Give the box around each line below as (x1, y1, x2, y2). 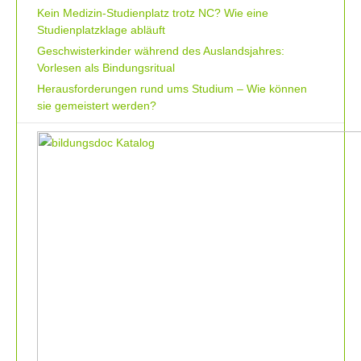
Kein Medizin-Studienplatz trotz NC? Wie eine (37, 6, 268, 20)
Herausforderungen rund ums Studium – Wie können (37, 82, 307, 96)
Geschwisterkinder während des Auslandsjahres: (37, 44, 284, 58)
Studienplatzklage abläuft (37, 23, 165, 37)
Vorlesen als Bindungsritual (37, 61, 175, 75)
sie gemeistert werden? (37, 99, 156, 113)
